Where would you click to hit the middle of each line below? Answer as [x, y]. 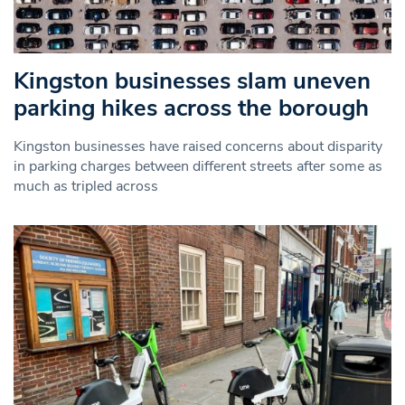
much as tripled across [86, 187]
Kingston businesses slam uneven [192, 81]
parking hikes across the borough [191, 108]
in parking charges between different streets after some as [198, 167]
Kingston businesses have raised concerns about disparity [198, 147]
